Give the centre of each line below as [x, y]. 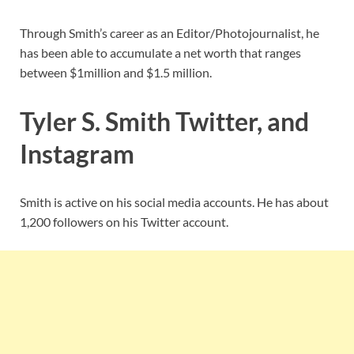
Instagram [77, 153]
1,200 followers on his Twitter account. [124, 222]
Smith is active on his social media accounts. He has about [174, 202]
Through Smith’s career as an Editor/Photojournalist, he [169, 32]
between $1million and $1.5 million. [116, 72]
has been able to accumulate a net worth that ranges [160, 52]
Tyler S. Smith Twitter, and [164, 121]
